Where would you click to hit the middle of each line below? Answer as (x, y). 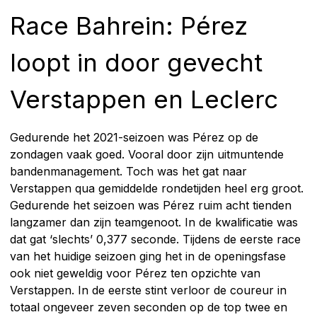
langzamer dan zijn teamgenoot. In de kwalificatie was (154, 222)
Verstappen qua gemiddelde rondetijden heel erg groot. (157, 188)
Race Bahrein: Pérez (129, 25)
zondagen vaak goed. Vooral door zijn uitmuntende (147, 154)
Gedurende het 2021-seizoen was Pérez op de (134, 137)
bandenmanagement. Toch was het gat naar (128, 171)
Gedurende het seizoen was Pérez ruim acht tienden (151, 205)
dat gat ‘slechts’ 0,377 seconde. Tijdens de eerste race (155, 239)
